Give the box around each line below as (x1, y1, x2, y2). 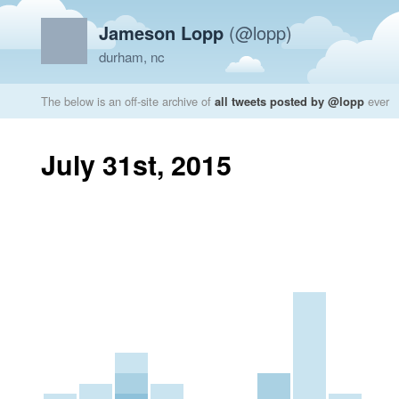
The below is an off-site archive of (41, 93, 215, 110)
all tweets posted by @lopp (215, 93, 364, 110)
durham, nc (99, 47, 165, 66)
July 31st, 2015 (41, 145, 232, 183)
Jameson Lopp (99, 20, 224, 45)
